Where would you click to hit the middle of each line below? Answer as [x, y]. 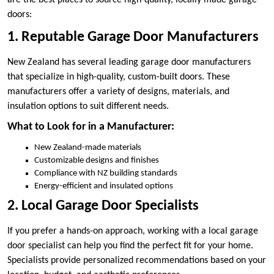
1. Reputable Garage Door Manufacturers [133, 38]
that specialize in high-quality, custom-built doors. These [119, 77]
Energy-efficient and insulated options [104, 187]
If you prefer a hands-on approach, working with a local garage [133, 231]
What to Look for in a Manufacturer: [91, 127]
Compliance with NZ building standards [106, 174]
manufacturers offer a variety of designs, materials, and [118, 92]
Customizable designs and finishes [97, 161]
